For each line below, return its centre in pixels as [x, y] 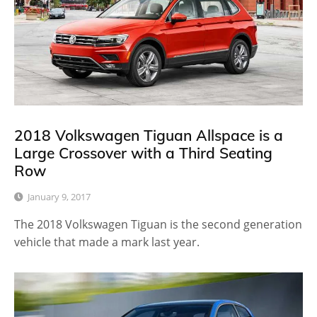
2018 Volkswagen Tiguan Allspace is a [149, 135]
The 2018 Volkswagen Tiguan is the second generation [158, 224]
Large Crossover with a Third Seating [143, 152]
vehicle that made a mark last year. [107, 242]
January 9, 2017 [59, 196]
